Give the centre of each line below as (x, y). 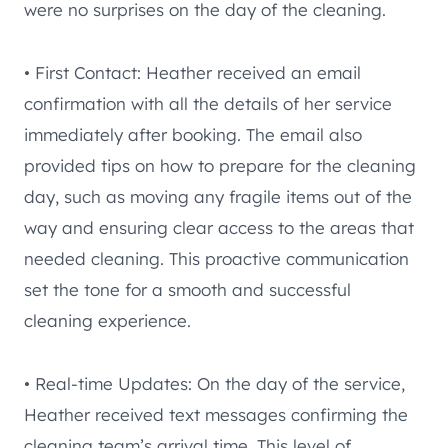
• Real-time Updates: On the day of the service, (214, 384)
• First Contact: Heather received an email (192, 73)
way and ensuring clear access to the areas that (219, 228)
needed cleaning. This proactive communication (216, 259)
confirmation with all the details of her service (208, 104)
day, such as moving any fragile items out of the (218, 197)
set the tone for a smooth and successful (187, 290)
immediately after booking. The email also (193, 135)
